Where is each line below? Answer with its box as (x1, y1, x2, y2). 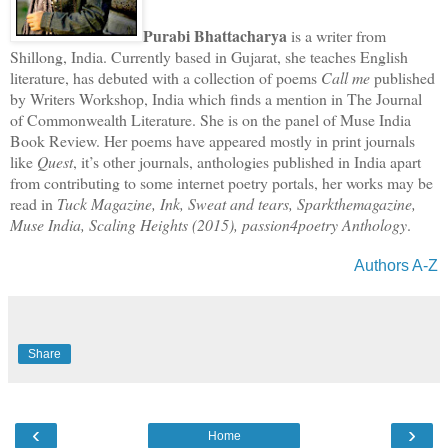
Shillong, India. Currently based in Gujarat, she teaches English (10, 45, 408, 67)
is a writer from (287, 24, 386, 46)
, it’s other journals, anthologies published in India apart (73, 150, 421, 172)
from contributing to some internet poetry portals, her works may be (10, 171, 433, 193)
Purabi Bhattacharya (143, 23, 287, 47)
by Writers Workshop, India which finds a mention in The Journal (10, 87, 422, 109)
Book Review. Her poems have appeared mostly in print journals (10, 129, 415, 151)
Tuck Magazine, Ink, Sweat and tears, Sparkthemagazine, (57, 192, 416, 214)
